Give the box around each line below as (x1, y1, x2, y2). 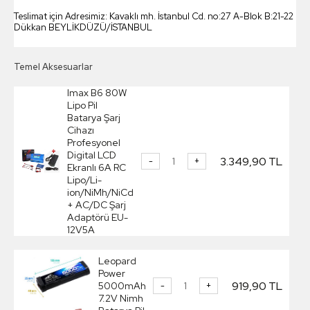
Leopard (98, 255, 136, 268)
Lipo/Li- (67, 174, 102, 187)
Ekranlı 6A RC (67, 161, 127, 174)
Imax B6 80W (67, 86, 127, 100)
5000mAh (98, 280, 146, 293)
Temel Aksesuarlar (14, 61, 93, 73)
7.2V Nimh (98, 292, 143, 305)
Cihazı (67, 124, 95, 137)
